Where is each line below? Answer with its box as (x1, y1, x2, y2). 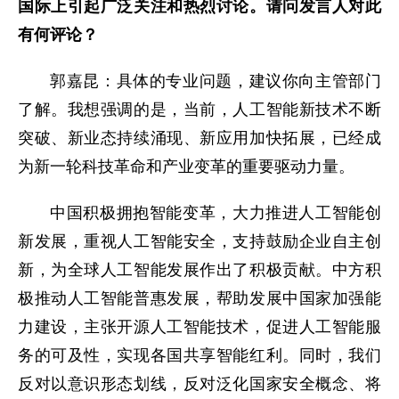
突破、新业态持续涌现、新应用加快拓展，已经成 (18, 128, 381, 147)
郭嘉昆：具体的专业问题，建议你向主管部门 (50, 71, 381, 90)
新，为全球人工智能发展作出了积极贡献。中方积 (18, 260, 381, 279)
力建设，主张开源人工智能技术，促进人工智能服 (18, 317, 381, 336)
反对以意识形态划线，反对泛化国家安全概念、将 (18, 374, 381, 393)
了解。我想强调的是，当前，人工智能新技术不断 (18, 100, 381, 118)
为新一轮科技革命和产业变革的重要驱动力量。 (18, 157, 354, 175)
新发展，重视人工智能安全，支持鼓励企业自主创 (18, 232, 381, 250)
